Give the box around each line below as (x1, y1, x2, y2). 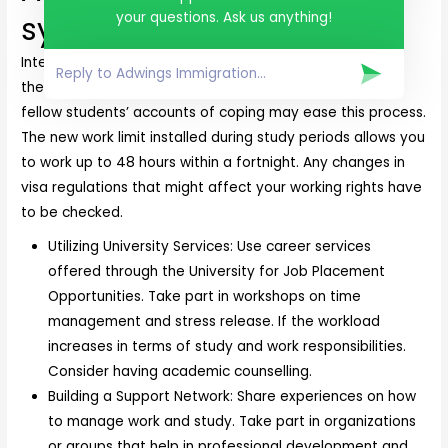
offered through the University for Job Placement (48, 261, 386, 281)
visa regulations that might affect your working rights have (21, 178, 423, 198)
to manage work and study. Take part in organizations (48, 411, 417, 431)
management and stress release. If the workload (48, 311, 381, 331)
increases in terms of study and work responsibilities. (48, 336, 407, 356)
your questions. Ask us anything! (116, 8, 332, 27)
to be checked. (21, 203, 124, 223)
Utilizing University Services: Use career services (48, 236, 372, 256)
